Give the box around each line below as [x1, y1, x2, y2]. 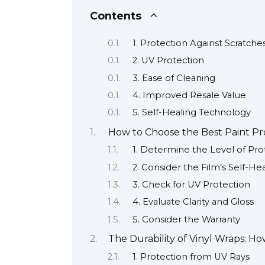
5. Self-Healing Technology [132, 107, 251, 118]
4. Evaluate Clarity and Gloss [132, 196, 254, 208]
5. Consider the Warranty [132, 214, 240, 225]
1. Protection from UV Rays [132, 251, 250, 262]
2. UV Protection [132, 55, 204, 66]
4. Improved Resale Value [132, 89, 246, 101]
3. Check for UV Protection [132, 179, 250, 190]
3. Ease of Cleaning [132, 72, 215, 83]
